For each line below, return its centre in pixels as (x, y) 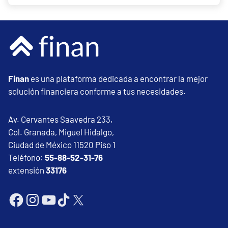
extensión (27, 170)
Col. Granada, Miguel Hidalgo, (61, 132)
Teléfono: (26, 157)
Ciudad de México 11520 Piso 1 (62, 144)
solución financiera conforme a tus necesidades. (97, 91)
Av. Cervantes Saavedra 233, (60, 119)
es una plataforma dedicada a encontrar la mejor (119, 78)
